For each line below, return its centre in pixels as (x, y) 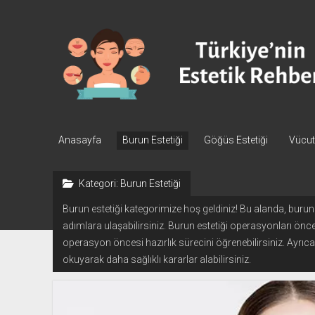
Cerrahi (76, 129)
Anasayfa (79, 140)
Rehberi (78, 72)
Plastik (74, 110)
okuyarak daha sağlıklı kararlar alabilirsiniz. (156, 260)
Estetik (75, 53)
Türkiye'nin (88, 34)
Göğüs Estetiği (236, 140)
